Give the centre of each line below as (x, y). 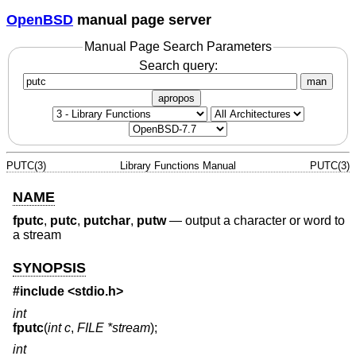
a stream (37, 235)
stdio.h (95, 292)
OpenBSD (40, 19)
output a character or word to (265, 221)
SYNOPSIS (49, 267)
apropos (176, 98)
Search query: (178, 65)
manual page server (142, 19)
